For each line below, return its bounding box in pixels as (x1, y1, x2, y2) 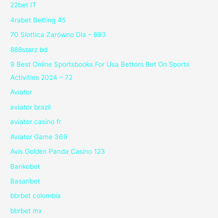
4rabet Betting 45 (10, 16, 66, 24)
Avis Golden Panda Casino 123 (10, 147, 106, 156)
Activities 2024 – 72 (10, 73, 73, 82)
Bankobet (10, 162, 40, 170)
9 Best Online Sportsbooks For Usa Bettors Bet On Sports (10, 60, 190, 69)
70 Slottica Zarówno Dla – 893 (10, 31, 107, 39)
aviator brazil (10, 103, 51, 111)
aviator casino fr (10, 118, 62, 126)
